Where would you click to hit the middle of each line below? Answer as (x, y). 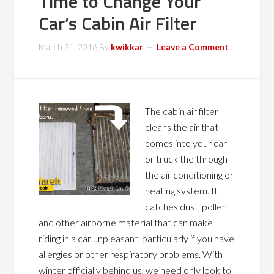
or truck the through (187, 159)
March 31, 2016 (68, 47)
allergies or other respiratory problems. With (131, 254)
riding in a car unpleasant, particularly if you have (137, 238)
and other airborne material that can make (126, 222)
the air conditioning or (190, 175)
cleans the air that (182, 127)
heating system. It (182, 191)
